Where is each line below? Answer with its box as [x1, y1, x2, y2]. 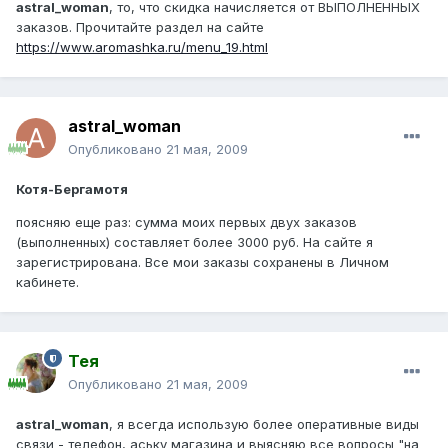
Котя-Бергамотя [16, 181, 128, 198]
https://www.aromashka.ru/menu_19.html [16, 39, 268, 56]
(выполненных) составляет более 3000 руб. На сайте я [16, 234, 373, 251]
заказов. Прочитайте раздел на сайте [16, 19, 264, 36]
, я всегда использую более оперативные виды [109, 416, 419, 433]
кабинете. [16, 274, 79, 291]
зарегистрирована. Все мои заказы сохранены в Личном [16, 254, 389, 271]
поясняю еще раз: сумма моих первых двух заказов [16, 214, 357, 231]
